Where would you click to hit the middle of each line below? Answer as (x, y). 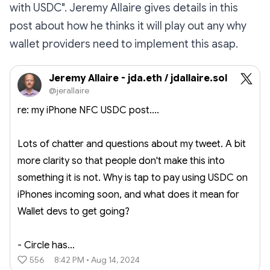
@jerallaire (69, 91)
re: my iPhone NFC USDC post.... (88, 111)
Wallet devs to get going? (74, 212)
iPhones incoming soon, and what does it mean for (128, 195)
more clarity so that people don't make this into (121, 161)
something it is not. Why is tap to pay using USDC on (133, 178)
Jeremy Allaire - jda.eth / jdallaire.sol (138, 79)
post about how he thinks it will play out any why (128, 26)
